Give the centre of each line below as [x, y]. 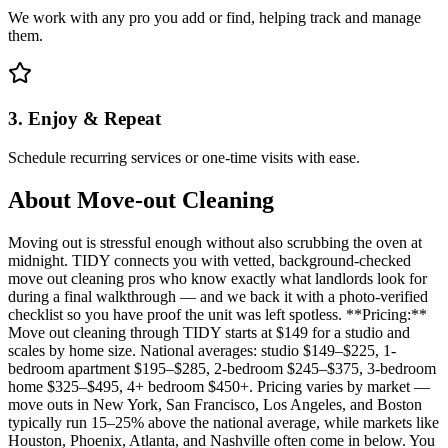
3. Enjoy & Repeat [84, 119]
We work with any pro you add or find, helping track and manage [214, 18]
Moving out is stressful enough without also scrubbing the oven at [215, 242]
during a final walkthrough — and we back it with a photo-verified [218, 296]
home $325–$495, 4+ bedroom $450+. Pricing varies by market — [219, 386]
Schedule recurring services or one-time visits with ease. [184, 157]
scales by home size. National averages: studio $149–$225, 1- [202, 350]
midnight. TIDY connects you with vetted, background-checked [209, 260]
